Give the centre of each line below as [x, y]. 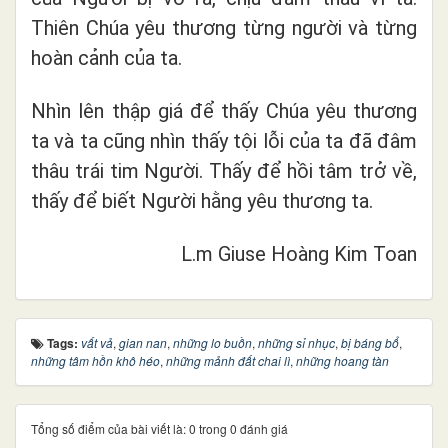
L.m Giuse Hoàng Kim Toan [299, 253]
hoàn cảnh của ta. [106, 57]
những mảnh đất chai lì [228, 360]
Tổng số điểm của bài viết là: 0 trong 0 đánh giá [159, 428]
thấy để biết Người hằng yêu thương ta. [202, 200]
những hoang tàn [342, 360]
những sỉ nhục [296, 342]
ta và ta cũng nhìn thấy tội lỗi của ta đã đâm [224, 140]
